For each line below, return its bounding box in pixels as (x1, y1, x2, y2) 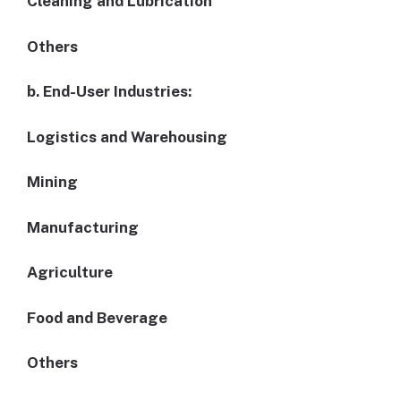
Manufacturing (27, 218, 139, 236)
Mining (27, 173, 78, 192)
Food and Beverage (27, 308, 167, 327)
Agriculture (27, 263, 113, 282)
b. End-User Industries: (27, 82, 192, 101)
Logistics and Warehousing (27, 127, 227, 146)
